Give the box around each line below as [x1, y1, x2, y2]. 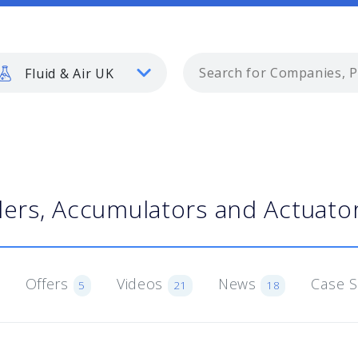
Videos [116, 274, 168, 293]
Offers [25, 274, 74, 293]
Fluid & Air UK [21, 65, 114, 82]
